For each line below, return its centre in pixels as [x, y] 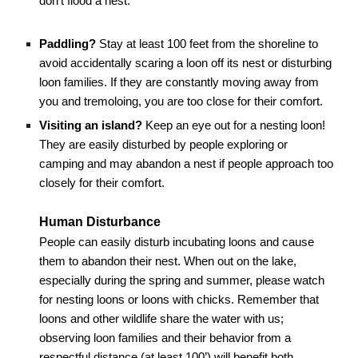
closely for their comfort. [102, 183]
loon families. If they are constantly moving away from [179, 82]
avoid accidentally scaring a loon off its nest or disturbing [186, 63]
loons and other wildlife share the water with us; [162, 319]
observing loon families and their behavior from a [165, 338]
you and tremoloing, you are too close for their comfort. [181, 101]
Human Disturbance [100, 222]
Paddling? [70, 44]
